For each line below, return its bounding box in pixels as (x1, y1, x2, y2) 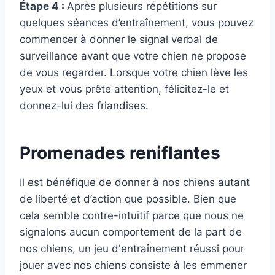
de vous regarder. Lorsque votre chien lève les (20, 66, 248, 79)
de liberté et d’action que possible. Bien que (20, 193, 236, 206)
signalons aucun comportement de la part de (20, 226, 242, 239)
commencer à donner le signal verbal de (20, 33, 218, 46)
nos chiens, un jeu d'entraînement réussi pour (20, 242, 244, 255)
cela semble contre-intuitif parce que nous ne (20, 209, 244, 222)
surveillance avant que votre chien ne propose (20, 50, 246, 63)
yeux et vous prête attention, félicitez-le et (20, 83, 229, 96)
